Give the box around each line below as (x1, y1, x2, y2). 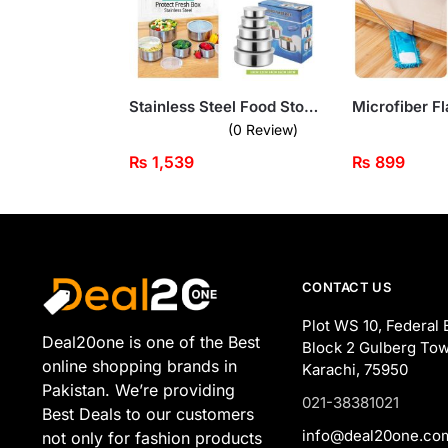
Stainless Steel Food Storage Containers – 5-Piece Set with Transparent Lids (303, 96, 318, 116)
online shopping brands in (41, 355, 237, 376)
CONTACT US (301, 278, 391, 295)
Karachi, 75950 (301, 360, 408, 380)
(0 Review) (227, 121, 298, 139)
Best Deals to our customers (41, 403, 254, 424)
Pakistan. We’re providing (41, 379, 235, 400)
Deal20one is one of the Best (41, 331, 260, 352)
